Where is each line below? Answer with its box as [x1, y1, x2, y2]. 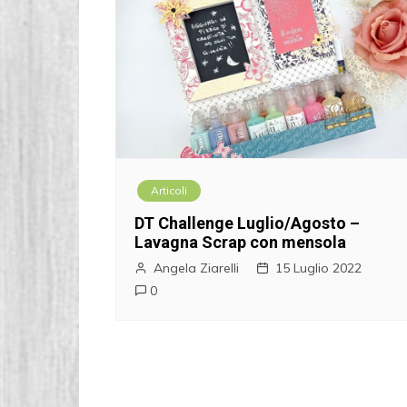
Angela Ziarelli [154, 260, 239, 277]
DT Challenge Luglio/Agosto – [134, 213, 360, 233]
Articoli [151, 184, 187, 198]
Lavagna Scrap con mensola [134, 233, 346, 253]
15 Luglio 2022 [275, 260, 362, 277]
